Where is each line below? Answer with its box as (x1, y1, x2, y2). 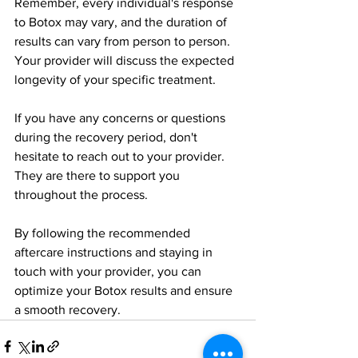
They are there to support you (14, 168, 183, 182)
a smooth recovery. (14, 302, 121, 316)
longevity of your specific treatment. (14, 72, 216, 86)
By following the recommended (14, 225, 193, 240)
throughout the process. (14, 187, 148, 201)
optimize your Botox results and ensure (14, 283, 236, 297)
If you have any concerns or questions (14, 110, 229, 125)
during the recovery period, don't (14, 129, 201, 144)
